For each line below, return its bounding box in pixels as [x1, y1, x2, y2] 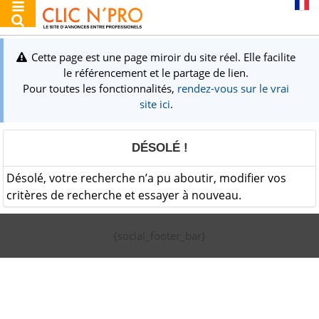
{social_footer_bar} [113, 229, 206, 243]
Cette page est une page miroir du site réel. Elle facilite [31, 50, 296, 64]
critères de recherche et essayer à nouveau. [6, 187, 241, 203]
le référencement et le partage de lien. [63, 66, 249, 80]
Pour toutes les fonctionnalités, [23, 81, 177, 95]
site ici [139, 97, 170, 111]
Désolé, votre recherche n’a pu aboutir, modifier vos [6, 170, 286, 186]
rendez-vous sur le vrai [177, 81, 289, 95]
